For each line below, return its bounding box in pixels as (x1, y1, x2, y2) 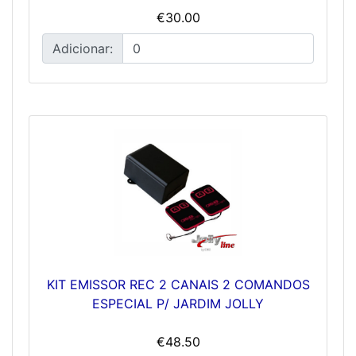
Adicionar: (52, 40, 113, 56)
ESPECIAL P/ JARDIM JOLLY (92, 295, 264, 311)
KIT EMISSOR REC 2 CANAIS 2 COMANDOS (46, 276, 310, 292)
